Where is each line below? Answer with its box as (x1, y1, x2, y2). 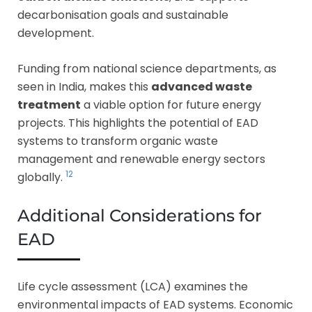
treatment (17, 96, 81, 113)
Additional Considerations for (17, 205, 262, 226)
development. (17, 24, 94, 41)
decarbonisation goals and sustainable (17, 6, 228, 23)
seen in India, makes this (17, 78, 151, 95)
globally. (17, 169, 65, 185)
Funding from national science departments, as (17, 60, 276, 77)
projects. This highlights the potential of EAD (17, 114, 258, 131)
